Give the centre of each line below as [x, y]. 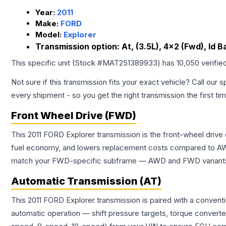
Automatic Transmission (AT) [86, 181]
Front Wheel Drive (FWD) [74, 116]
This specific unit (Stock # [57, 63]
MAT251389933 [130, 63]
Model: [49, 35]
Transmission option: [78, 47]
